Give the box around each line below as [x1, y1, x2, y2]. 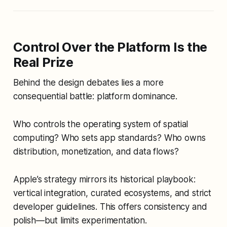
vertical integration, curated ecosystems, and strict [13, 187, 211, 198]
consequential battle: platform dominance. [13, 91, 177, 101]
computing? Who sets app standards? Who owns [13, 132, 206, 143]
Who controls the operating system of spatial [13, 119, 188, 129]
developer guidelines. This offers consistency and [13, 201, 207, 212]
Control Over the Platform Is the [13, 39, 207, 55]
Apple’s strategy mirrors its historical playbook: [13, 174, 196, 184]
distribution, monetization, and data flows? [13, 146, 179, 157]
